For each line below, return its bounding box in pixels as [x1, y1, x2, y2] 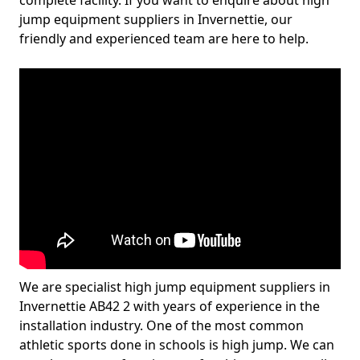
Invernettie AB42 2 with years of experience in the [19, 297, 320, 315]
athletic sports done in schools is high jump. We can [19, 336, 334, 354]
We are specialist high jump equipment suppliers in [19, 278, 330, 296]
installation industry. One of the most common [19, 317, 304, 334]
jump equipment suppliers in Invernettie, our [19, 10, 292, 28]
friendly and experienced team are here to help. [19, 30, 309, 47]
